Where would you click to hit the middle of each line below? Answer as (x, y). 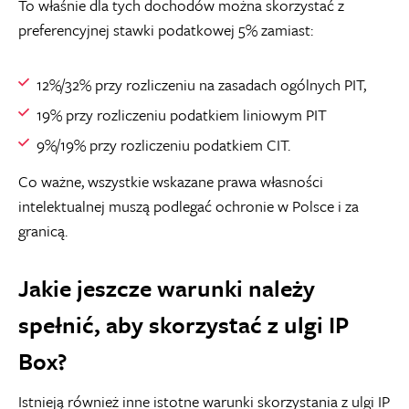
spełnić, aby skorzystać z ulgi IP (184, 325)
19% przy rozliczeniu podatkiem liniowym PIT (182, 115)
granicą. (43, 231)
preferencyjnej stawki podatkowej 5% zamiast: (166, 30)
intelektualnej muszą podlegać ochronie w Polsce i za (189, 206)
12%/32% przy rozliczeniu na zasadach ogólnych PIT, (201, 84)
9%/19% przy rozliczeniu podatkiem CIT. (163, 145)
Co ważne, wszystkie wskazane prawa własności (171, 181)
